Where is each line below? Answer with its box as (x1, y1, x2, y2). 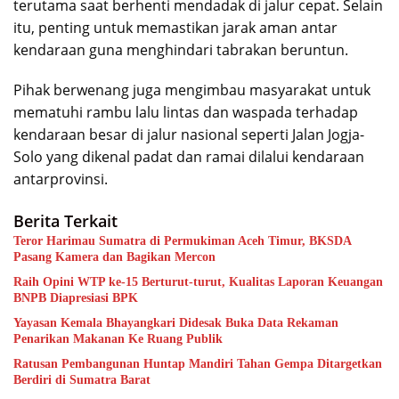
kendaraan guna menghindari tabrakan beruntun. (13, 39, 348, 60)
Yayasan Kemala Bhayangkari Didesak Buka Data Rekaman (13, 315, 338, 330)
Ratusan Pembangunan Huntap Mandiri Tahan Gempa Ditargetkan (13, 356, 382, 370)
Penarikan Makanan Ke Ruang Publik (13, 331, 223, 346)
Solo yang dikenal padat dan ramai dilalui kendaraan (13, 146, 364, 167)
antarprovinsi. (13, 168, 108, 189)
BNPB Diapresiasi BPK (13, 290, 138, 305)
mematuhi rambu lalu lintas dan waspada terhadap (13, 102, 358, 122)
